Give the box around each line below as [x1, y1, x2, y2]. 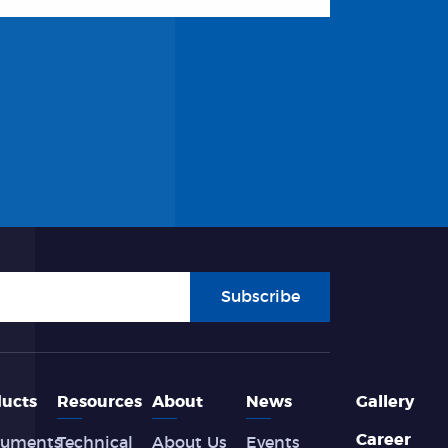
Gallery [355, 394, 414, 410]
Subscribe [220, 289, 300, 305]
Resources [57, 394, 143, 410]
